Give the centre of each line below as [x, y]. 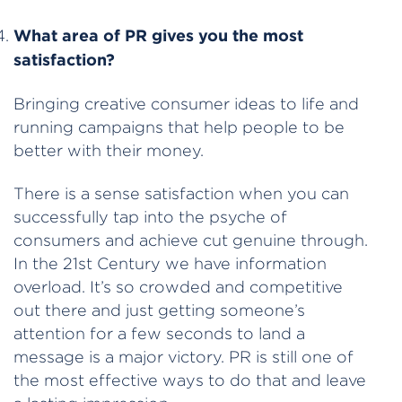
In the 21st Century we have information [170, 264]
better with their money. [109, 150]
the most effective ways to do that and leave [190, 380]
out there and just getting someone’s [159, 310]
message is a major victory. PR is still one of [184, 357]
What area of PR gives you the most [158, 35]
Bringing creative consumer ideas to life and [186, 103]
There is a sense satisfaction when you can [181, 194]
